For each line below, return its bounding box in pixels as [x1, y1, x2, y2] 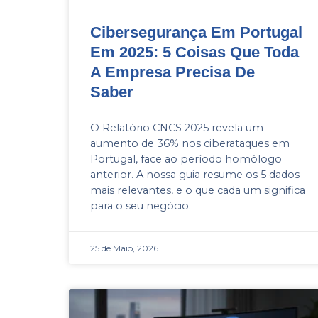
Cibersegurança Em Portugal [90, 23, 303, 41]
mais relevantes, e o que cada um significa [90, 183, 306, 197]
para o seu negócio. [90, 199, 192, 212]
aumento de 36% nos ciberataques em [90, 136, 290, 150]
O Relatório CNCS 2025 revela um [90, 121, 264, 134]
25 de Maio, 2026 [90, 242, 159, 253]
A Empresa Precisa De [90, 62, 256, 81]
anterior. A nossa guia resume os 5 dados [90, 168, 300, 181]
